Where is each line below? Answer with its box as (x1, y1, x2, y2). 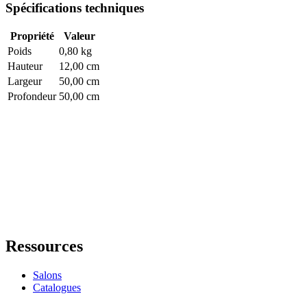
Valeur (63, 30, 95, 42)
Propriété (10, 30, 54, 42)
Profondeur (8, 90, 56, 103)
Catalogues (33, 281, 81, 293)
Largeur (8, 75, 42, 88)
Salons (33, 269, 62, 281)
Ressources (5, 237, 83, 256)
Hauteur (8, 60, 42, 73)
